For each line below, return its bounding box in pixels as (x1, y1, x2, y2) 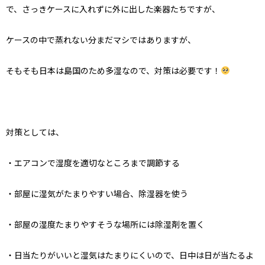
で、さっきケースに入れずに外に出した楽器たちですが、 (6, 2, 220, 15)
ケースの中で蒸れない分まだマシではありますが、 (6, 33, 196, 46)
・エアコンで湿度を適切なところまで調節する (6, 156, 180, 169)
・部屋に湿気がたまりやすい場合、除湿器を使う (6, 187, 188, 199)
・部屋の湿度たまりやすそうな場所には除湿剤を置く (6, 218, 205, 230)
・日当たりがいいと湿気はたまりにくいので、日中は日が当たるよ (6, 248, 254, 261)
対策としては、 (6, 125, 64, 138)
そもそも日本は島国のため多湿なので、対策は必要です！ (6, 64, 221, 76)
